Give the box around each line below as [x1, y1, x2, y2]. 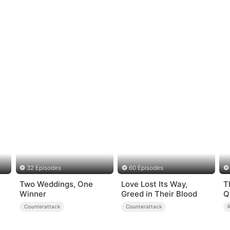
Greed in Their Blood [121, 188, 198, 199]
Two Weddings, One [20, 179, 93, 189]
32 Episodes [27, 164, 62, 172]
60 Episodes [128, 164, 163, 172]
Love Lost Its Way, [121, 179, 188, 189]
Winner [20, 188, 47, 199]
